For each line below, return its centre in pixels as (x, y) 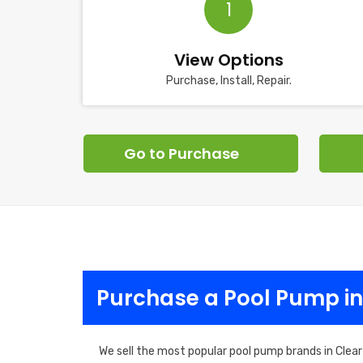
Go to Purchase (181, 154)
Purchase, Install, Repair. (228, 81)
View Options (228, 60)
